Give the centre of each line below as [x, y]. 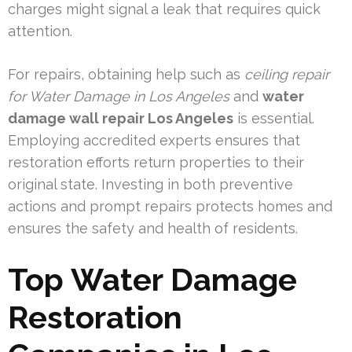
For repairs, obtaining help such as [126, 75]
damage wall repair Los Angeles [121, 119]
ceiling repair [287, 75]
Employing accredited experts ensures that [154, 141]
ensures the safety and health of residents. [153, 229]
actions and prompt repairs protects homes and [170, 207]
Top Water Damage [152, 280]
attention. [40, 31]
